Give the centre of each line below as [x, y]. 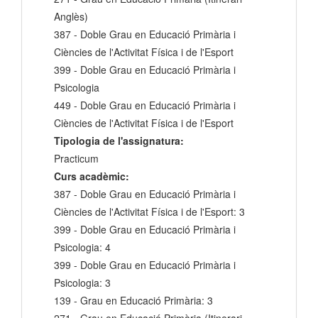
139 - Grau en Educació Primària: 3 [133, 301]
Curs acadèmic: [92, 176]
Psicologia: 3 [82, 283]
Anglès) [71, 17]
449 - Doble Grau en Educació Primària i [145, 105]
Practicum [76, 159]
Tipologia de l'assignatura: [119, 141]
